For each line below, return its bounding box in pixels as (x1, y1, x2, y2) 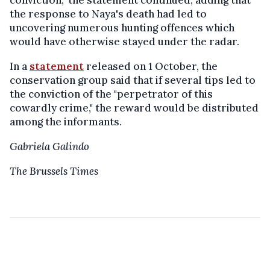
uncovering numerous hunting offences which (10, 21, 234, 34)
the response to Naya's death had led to (10, 7, 207, 20)
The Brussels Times (10, 165, 98, 178)
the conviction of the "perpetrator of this (10, 87, 213, 101)
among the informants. (10, 115, 122, 128)
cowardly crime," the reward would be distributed (10, 101, 259, 115)
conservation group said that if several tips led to (10, 74, 256, 87)
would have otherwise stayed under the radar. (10, 35, 239, 48)
